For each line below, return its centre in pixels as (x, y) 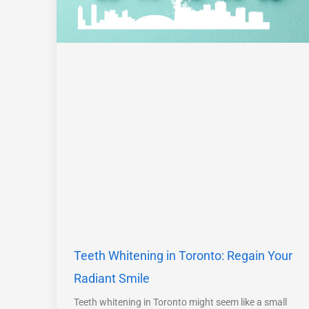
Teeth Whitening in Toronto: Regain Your (183, 255)
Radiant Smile (112, 278)
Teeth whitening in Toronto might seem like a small (180, 302)
